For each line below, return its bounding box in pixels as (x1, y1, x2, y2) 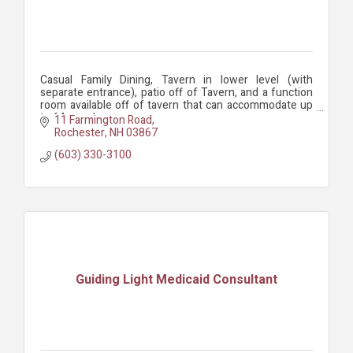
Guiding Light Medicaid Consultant (76, 270, 277, 290)
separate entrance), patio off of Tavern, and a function (40, 84, 313, 102)
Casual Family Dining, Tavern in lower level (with (40, 72, 313, 89)
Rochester (54, 124, 105, 141)
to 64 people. (40, 110, 104, 127)
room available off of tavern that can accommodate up (40, 97, 313, 114)
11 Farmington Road (54, 111, 152, 128)
